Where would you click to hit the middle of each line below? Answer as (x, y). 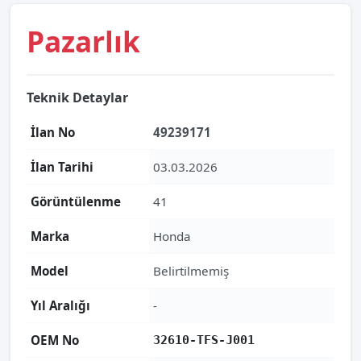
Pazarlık (83, 41)
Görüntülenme (76, 201)
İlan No (53, 132)
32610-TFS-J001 (204, 340)
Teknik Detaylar (77, 98)
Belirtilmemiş (191, 271)
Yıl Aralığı (60, 305)
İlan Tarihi (62, 167)
